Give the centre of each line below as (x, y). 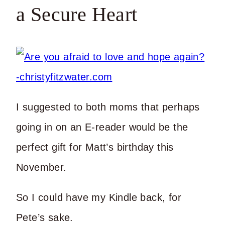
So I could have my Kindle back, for (99, 197)
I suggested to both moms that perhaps (108, 107)
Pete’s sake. (45, 217)
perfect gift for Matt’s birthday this (95, 147)
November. (41, 167)
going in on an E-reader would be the (102, 127)
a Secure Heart (77, 15)
